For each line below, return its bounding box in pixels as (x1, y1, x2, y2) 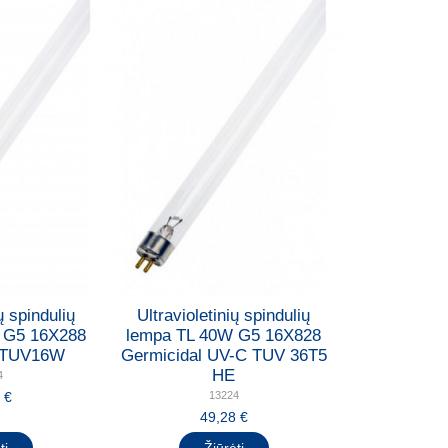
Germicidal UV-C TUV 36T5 (120, 346, 327, 366)
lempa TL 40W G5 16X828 (126, 326, 322, 346)
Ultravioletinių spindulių (137, 306, 311, 326)
